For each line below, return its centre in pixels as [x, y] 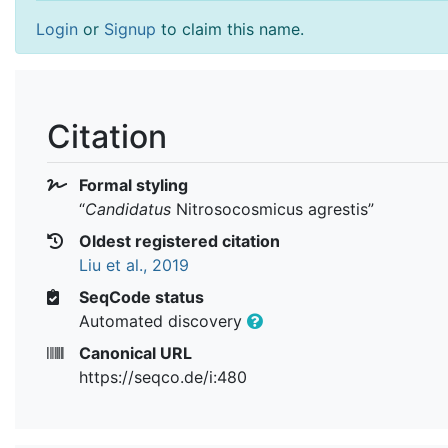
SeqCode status [139, 296]
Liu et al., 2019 [134, 264]
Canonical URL [133, 352]
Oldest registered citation [177, 240]
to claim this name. [230, 29]
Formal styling [131, 184]
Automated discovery [163, 320]
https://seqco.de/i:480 [163, 376]
